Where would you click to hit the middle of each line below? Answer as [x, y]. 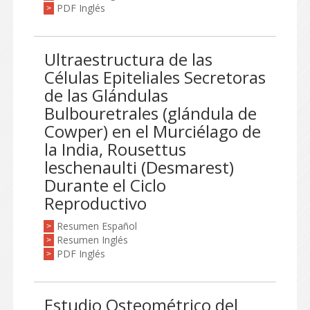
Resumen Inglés [92, 240]
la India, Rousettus [115, 149]
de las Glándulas [106, 95]
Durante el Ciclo [105, 185]
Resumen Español [97, 226]
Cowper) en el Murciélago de [153, 131]
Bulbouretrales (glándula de [151, 113]
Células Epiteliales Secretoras [155, 77]
